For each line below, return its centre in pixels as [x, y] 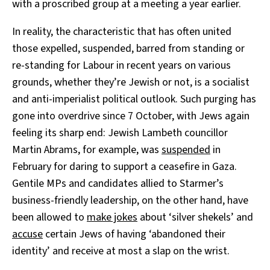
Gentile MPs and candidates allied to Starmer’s [118, 184]
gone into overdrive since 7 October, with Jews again [131, 116]
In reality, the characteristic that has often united [122, 32]
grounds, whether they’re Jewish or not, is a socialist [131, 83]
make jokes [112, 218]
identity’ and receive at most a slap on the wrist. [121, 251]
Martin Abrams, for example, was [87, 150]
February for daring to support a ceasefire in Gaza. [124, 167]
